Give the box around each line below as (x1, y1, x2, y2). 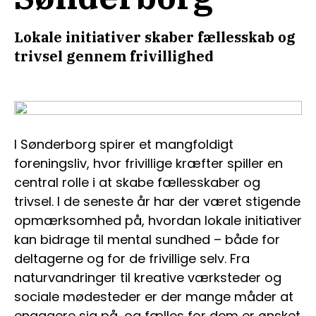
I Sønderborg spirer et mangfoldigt (14, 135, 233, 153)
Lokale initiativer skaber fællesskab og (14, 28, 296, 47)
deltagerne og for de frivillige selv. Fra (14, 250, 250, 267)
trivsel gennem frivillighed (14, 47, 214, 66)
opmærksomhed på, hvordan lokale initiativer (14, 212, 302, 229)
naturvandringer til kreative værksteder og (14, 269, 281, 286)
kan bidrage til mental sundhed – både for (14, 231, 280, 248)
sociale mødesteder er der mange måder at (14, 288, 293, 305)
